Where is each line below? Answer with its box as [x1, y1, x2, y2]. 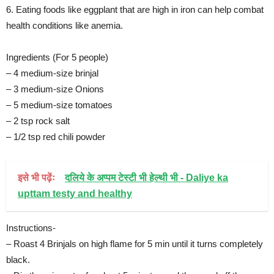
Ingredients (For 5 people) [6, 51, 108, 62]
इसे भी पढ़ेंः [18, 172, 60, 183]
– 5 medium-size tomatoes [6, 99, 113, 110]
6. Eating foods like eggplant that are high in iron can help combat [6, 4, 264, 15]
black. [6, 254, 30, 265]
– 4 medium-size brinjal [6, 67, 98, 78]
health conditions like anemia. [6, 20, 123, 31]
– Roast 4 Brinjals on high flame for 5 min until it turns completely [6, 238, 263, 249]
